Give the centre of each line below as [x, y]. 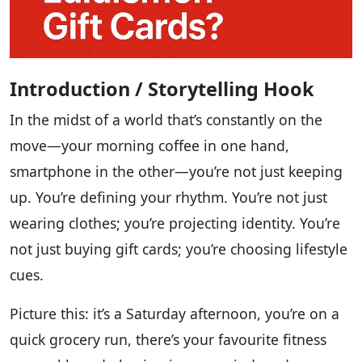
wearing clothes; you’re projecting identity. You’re [175, 223]
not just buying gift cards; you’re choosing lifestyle [179, 249]
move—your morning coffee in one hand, [149, 146]
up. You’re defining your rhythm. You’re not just [168, 198]
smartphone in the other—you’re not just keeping [176, 172]
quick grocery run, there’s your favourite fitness [168, 340]
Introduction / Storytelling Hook [162, 89]
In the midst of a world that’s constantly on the [166, 120]
